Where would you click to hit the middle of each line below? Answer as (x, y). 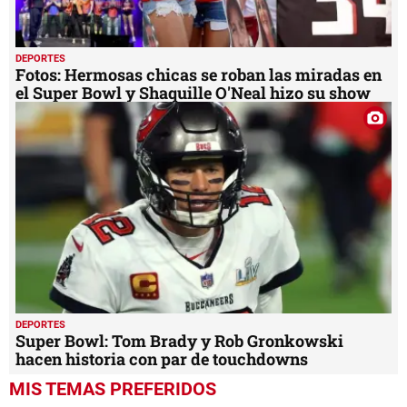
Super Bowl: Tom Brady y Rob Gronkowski (179, 340)
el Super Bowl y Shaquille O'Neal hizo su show (193, 92)
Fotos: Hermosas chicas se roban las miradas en (199, 74)
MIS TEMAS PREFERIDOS (113, 388)
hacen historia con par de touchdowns (162, 358)
